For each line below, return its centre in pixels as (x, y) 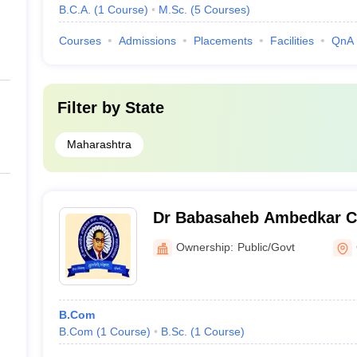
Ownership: (204, 247)
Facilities (292, 41)
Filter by (91, 108)
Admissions (147, 41)
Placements (223, 41)
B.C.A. (75, 10)
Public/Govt (266, 247)
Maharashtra (99, 144)
